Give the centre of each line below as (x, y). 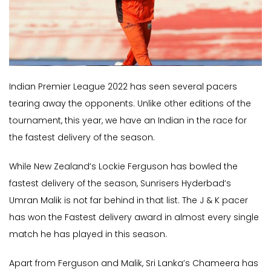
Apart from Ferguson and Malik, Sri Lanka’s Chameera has (134, 263)
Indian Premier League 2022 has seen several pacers (123, 87)
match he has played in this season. (88, 234)
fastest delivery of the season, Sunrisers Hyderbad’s (120, 184)
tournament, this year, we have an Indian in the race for (128, 121)
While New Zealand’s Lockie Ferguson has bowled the (123, 167)
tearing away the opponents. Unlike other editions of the (130, 104)
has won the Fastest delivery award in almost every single (134, 217)
